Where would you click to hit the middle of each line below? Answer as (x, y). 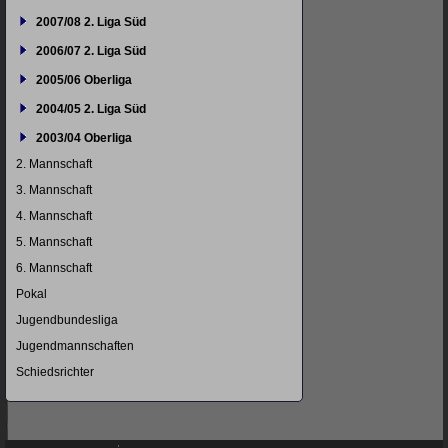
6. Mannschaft (54, 268)
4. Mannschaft (54, 216)
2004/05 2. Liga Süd (91, 109)
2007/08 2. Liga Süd (91, 22)
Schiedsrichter (55, 372)
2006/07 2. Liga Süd (91, 51)
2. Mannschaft (54, 164)
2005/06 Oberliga (84, 80)
